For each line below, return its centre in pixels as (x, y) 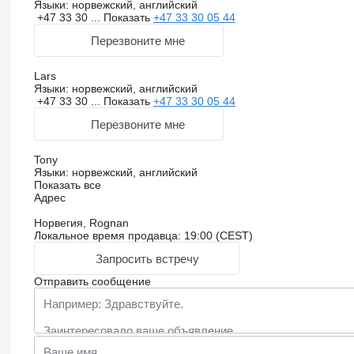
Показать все (67, 185)
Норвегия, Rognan (81, 223)
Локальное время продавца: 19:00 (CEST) (143, 236)
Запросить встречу (147, 258)
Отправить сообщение (92, 282)
